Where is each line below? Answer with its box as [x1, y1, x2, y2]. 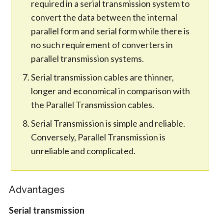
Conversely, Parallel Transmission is [31, 131, 166, 142]
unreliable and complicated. [31, 145, 136, 156]
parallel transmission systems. [31, 53, 144, 64]
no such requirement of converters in [31, 39, 173, 50]
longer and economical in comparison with [31, 85, 191, 96]
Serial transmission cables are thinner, [31, 71, 174, 82]
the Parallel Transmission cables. [31, 99, 155, 110]
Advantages [8, 183, 65, 195]
